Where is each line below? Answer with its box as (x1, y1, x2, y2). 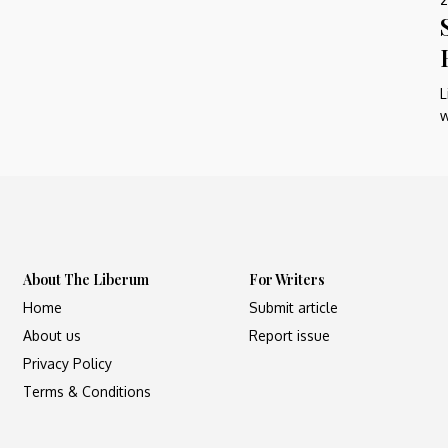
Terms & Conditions (23, 382, 152, 400)
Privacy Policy (23, 354, 113, 372)
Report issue (248, 326, 330, 344)
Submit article (248, 298, 338, 316)
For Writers (248, 269, 325, 289)
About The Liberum (23, 269, 150, 289)
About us (23, 326, 82, 344)
